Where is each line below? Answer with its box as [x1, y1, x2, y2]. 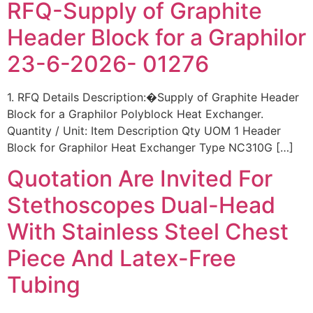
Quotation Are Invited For [7, 165, 272, 193]
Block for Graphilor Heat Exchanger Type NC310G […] [7, 140, 293, 154]
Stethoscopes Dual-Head [7, 191, 275, 219]
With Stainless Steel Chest [7, 218, 289, 246]
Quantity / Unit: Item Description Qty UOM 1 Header [7, 124, 281, 138]
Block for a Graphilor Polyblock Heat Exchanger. [7, 107, 263, 121]
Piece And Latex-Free [7, 245, 236, 272]
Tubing [7, 271, 80, 299]
